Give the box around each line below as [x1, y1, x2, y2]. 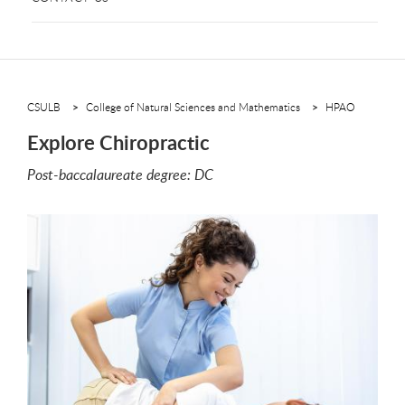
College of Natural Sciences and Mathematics [86, 99, 300, 114]
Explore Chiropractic [27, 127, 210, 156]
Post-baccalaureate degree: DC [27, 164, 213, 184]
